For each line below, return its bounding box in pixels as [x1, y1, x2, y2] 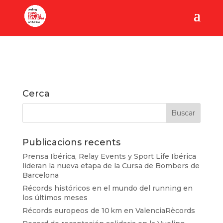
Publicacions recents [22, 137, 120, 148]
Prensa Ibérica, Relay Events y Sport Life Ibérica [22, 152, 196, 161]
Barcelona [22, 171, 59, 180]
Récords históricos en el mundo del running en [22, 184, 193, 193]
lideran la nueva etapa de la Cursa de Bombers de [22, 161, 200, 170]
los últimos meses [22, 193, 88, 202]
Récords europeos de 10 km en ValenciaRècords [22, 206, 195, 215]
